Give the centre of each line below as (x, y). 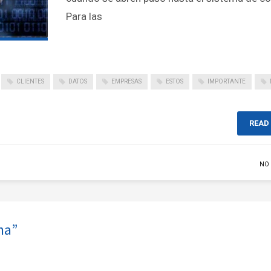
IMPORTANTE (227, 81)
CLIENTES (30, 81)
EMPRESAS (126, 81)
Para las (84, 16)
